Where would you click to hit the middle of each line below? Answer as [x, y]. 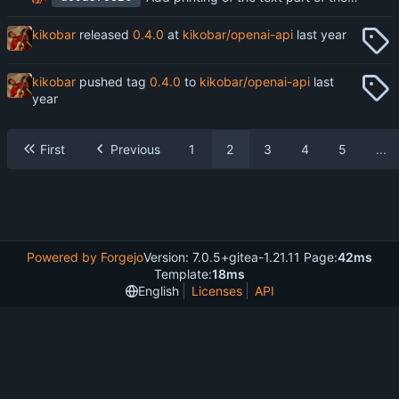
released [104, 34]
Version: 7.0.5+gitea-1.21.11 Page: [240, 257]
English [158, 291]
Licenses [216, 291]
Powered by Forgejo [85, 257]
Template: [183, 274]
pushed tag [113, 81]
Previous [135, 149]
